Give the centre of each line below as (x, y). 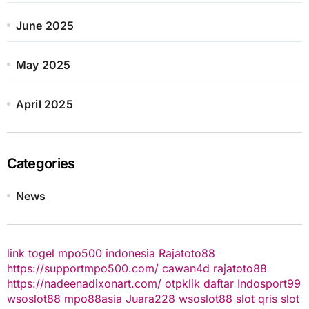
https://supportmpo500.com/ (82, 268)
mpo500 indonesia (106, 253)
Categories (41, 163)
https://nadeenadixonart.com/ (84, 283)
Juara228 (150, 298)
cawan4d (186, 268)
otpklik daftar (199, 283)
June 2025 (45, 25)
